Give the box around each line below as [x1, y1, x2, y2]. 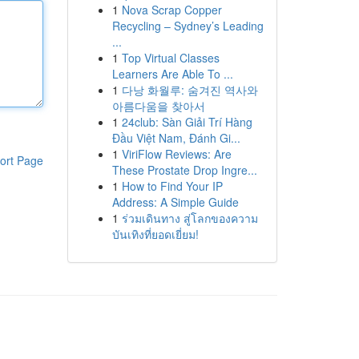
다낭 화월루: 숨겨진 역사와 [121, 82, 258, 98]
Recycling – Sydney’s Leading [111, 18, 264, 34]
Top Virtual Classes [121, 50, 220, 66]
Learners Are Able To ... [111, 66, 233, 82]
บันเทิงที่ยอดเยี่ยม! [111, 226, 199, 242]
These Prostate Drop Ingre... [111, 162, 257, 178]
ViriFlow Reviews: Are [121, 146, 232, 162]
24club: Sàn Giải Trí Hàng [121, 114, 252, 130]
